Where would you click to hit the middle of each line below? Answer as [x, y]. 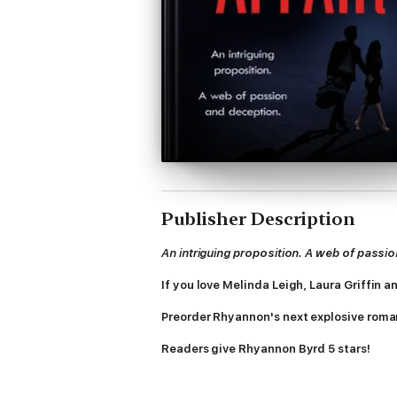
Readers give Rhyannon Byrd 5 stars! [266, 349]
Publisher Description [258, 219]
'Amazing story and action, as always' [269, 381]
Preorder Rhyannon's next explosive [263, 317]
